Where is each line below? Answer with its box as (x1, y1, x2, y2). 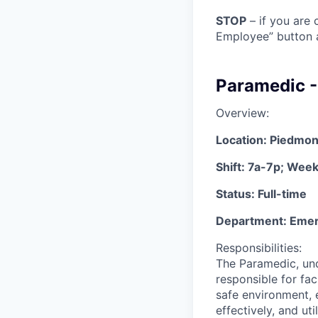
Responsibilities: (216, 241, 302, 256)
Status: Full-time (216, 187, 307, 202)
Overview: (216, 106, 269, 121)
